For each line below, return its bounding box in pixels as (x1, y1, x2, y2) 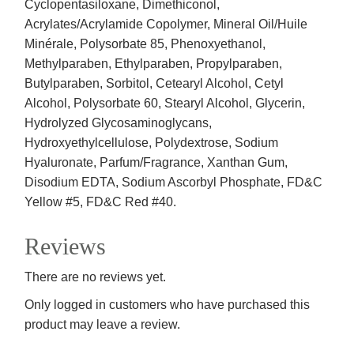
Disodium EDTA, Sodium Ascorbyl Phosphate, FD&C (24, 175, 323, 190)
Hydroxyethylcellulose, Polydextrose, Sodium (24, 136, 279, 150)
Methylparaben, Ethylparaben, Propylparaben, (24, 57, 283, 71)
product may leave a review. (24, 318, 181, 332)
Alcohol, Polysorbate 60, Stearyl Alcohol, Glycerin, (24, 96, 306, 111)
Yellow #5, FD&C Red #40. (24, 195, 177, 209)
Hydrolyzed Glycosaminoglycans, (24, 116, 213, 130)
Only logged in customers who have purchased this (24, 298, 311, 312)
